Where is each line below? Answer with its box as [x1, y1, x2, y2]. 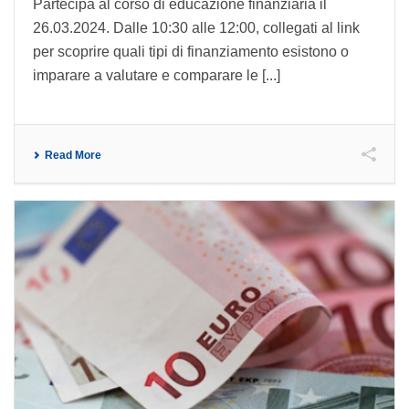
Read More [45, 149, 101, 163]
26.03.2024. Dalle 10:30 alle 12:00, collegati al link [33, 20, 360, 37]
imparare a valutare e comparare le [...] [33, 68, 280, 84]
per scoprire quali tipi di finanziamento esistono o [33, 44, 349, 60]
